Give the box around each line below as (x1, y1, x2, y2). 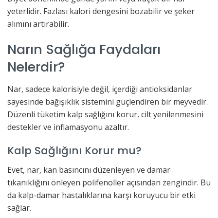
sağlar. (7, 202, 31, 214)
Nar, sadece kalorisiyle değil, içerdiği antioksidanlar (7, 83, 192, 94)
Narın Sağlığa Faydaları (7, 40, 161, 59)
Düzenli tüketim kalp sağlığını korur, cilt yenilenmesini (7, 109, 203, 120)
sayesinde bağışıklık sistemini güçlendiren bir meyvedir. (7, 96, 208, 107)
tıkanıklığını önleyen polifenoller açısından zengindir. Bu (7, 177, 211, 188)
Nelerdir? (7, 57, 65, 77)
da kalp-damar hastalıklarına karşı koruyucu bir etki (7, 190, 196, 201)
